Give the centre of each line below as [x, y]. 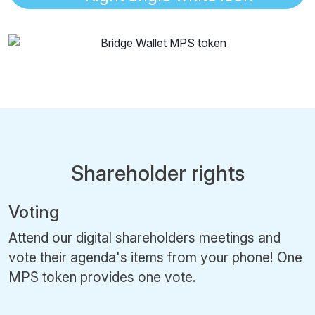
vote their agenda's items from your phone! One [155, 257]
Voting [34, 212]
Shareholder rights [157, 173]
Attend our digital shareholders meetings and [144, 237]
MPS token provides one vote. [102, 277]
